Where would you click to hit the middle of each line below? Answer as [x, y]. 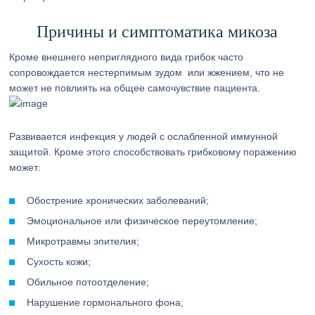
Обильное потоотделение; [88, 282]
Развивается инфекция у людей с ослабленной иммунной [144, 136]
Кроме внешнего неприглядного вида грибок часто [127, 57]
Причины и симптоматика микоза [157, 32]
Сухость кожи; [59, 262]
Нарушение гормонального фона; [105, 302]
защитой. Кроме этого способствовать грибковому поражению [153, 152]
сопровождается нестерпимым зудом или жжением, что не [147, 72]
